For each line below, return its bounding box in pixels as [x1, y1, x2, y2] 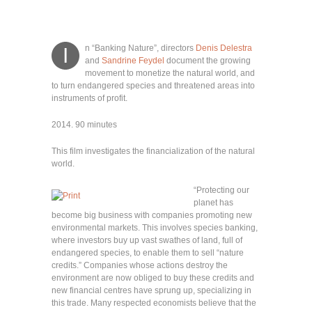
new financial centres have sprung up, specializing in [52, 286, 251, 295]
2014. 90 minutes [52, 120, 117, 130]
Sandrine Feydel [102, 56, 164, 65]
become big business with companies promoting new [52, 210, 252, 220]
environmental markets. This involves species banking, [52, 223, 258, 233]
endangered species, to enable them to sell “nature [52, 248, 244, 258]
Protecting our [196, 185, 249, 195]
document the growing [164, 56, 251, 65]
